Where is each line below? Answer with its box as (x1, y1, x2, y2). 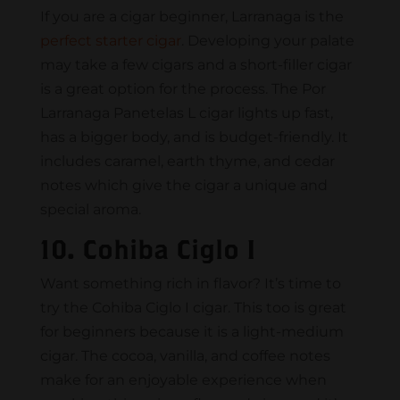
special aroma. (39, 201, 141, 219)
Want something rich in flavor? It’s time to (39, 275, 341, 293)
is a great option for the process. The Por (39, 80, 326, 98)
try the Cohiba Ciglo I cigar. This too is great (39, 299, 346, 317)
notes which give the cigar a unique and (39, 177, 328, 195)
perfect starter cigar (39, 32, 181, 50)
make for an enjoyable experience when (39, 371, 327, 389)
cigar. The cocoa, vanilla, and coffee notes (39, 347, 330, 365)
